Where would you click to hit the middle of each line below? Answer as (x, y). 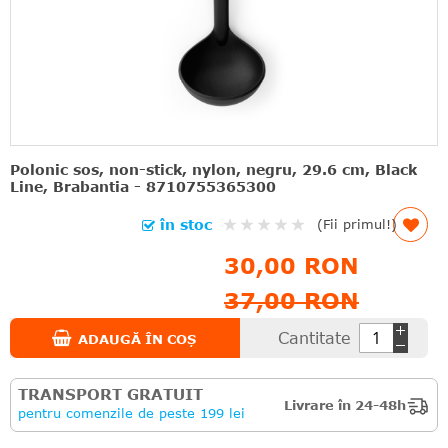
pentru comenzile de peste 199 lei (131, 413)
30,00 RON (291, 265)
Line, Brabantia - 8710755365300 (143, 186)
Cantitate (314, 337)
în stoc (186, 224)
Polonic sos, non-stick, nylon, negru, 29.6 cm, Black (213, 169)
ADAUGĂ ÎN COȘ (136, 339)
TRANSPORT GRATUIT (110, 394)
